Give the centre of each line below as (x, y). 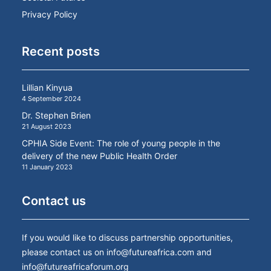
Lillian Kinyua (47, 87)
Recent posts (61, 51)
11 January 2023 (47, 167)
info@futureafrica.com (150, 252)
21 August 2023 (47, 126)
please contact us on (64, 252)
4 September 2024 (51, 99)
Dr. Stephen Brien (56, 115)
